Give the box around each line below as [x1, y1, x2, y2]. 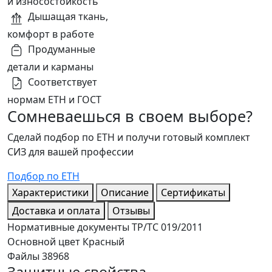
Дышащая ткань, [28, 10, 108, 24]
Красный [83, 235, 124, 249]
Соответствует [28, 75, 97, 89]
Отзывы [112, 204, 150, 218]
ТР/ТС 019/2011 [132, 220, 203, 234]
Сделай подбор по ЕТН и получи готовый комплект [7, 131, 250, 144]
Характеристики [12, 186, 89, 200]
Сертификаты [161, 186, 225, 200]
